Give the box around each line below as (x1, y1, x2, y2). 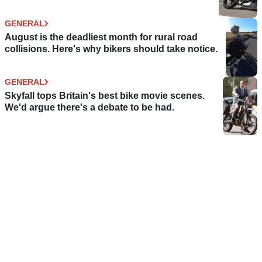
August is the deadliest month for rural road (5, 32, 198, 42)
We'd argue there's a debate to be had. (5, 102, 174, 112)
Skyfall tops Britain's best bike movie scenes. (5, 90, 205, 101)
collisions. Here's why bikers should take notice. (5, 43, 218, 54)
